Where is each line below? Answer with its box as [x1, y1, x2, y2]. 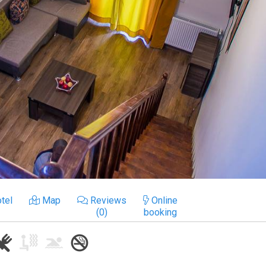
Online [149, 194, 178, 206]
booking [144, 206, 177, 218]
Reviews [88, 194, 126, 206]
